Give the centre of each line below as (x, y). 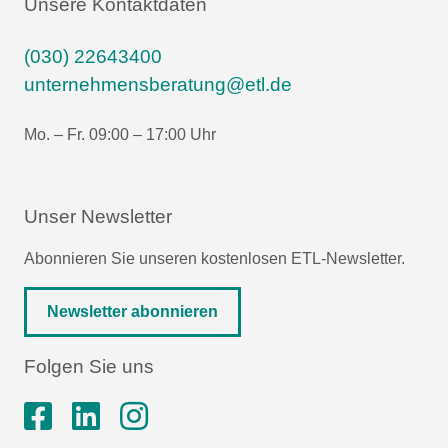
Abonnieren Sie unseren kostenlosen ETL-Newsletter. (214, 258)
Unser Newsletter (98, 216)
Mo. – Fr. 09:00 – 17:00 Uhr (120, 134)
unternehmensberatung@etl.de (158, 84)
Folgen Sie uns (89, 366)
